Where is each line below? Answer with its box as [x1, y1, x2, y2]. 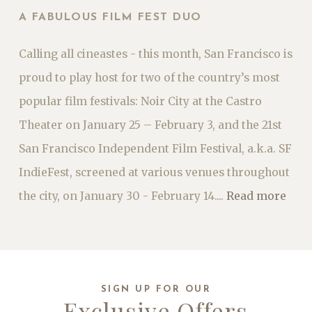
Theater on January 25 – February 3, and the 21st [18, 118, 282, 132]
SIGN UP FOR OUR [100, 285, 212, 295]
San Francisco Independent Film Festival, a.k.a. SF [18, 142, 292, 156]
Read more [226, 189, 286, 203]
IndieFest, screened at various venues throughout [18, 166, 290, 180]
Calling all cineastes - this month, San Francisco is [18, 47, 292, 61]
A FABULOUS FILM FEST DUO [18, 12, 202, 24]
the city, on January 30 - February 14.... [18, 189, 226, 203]
